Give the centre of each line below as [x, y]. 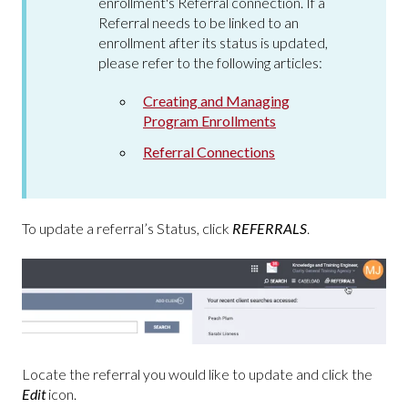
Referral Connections [209, 151]
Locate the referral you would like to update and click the [197, 374]
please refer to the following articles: [210, 63]
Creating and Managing [216, 101]
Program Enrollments [209, 121]
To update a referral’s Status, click [126, 228]
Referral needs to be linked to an [199, 23]
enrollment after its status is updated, [213, 43]
